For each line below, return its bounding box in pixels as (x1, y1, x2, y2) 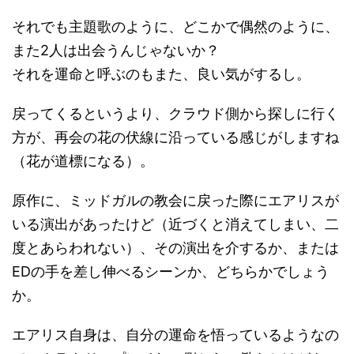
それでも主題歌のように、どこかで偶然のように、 (12, 18, 339, 36)
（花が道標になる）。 (12, 153, 154, 170)
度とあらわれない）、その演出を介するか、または (12, 239, 339, 257)
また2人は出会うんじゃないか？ (12, 42, 220, 59)
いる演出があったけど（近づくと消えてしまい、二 (12, 216, 339, 233)
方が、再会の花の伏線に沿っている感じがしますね (12, 129, 339, 146)
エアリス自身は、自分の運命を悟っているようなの (12, 326, 339, 344)
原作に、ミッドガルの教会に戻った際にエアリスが (12, 192, 339, 209)
